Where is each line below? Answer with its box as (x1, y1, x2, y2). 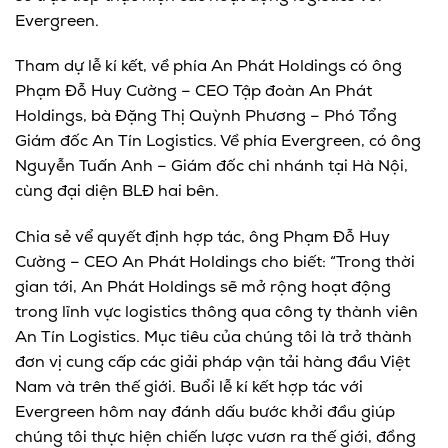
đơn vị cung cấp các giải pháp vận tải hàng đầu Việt (15, 355, 410, 372)
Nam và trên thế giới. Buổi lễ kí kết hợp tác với (15, 380, 363, 397)
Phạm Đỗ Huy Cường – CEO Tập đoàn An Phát (15, 84, 372, 101)
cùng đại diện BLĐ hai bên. (15, 184, 223, 201)
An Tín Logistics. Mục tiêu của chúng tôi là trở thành (15, 330, 412, 347)
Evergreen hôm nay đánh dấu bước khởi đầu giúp (15, 405, 395, 422)
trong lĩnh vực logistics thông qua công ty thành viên (15, 305, 418, 322)
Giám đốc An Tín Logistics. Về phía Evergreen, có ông (15, 134, 421, 151)
